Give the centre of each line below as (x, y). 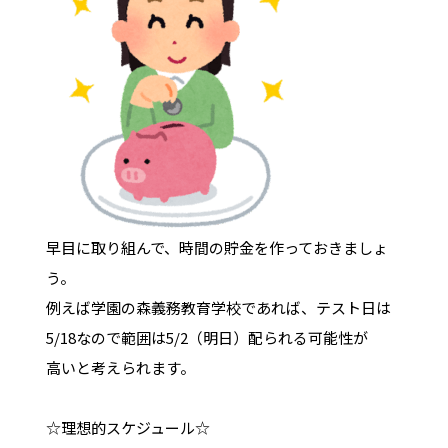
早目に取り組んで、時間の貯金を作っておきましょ (216, 247)
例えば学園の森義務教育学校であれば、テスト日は (218, 307)
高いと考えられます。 (120, 367)
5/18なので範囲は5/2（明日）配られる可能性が (206, 337)
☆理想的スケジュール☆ (127, 427)
